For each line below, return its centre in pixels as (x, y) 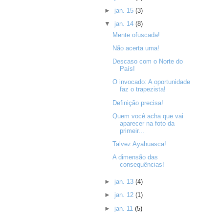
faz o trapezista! (142, 89)
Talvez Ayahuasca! (139, 144)
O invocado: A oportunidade (151, 82)
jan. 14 (125, 23)
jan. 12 (125, 195)
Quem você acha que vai (148, 116)
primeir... (132, 131)
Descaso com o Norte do (147, 62)
